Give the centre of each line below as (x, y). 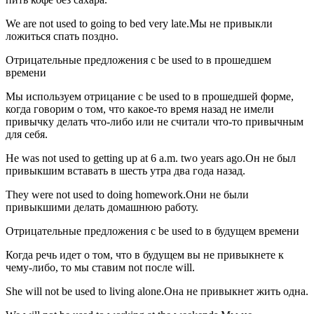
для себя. (27, 135)
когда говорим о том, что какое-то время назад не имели (140, 109)
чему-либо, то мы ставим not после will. (100, 268)
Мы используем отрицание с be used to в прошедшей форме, (150, 97)
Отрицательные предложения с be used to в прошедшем (138, 60)
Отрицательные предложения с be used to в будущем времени (152, 231)
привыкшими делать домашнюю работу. (102, 207)
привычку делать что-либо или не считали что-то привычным (155, 122)
